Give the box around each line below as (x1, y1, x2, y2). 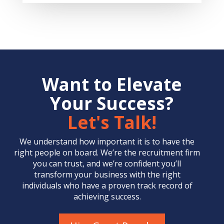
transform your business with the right (33, 169, 180, 180)
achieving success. (73, 191, 141, 202)
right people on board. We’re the (14, 147, 139, 158)
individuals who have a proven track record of (21, 180, 192, 191)
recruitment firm (138, 147, 200, 158)
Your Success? (50, 91, 174, 115)
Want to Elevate (41, 72, 182, 96)
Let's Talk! (67, 110, 156, 134)
